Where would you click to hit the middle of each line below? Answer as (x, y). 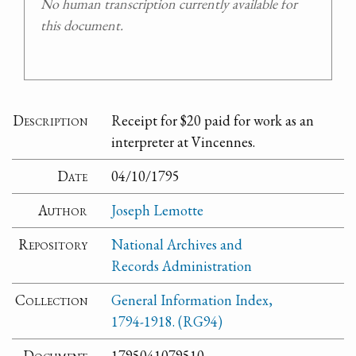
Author (63, 211)
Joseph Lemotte (158, 211)
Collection (52, 300)
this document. (82, 25)
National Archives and (177, 245)
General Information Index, (192, 300)
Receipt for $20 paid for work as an (213, 121)
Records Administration (182, 266)
